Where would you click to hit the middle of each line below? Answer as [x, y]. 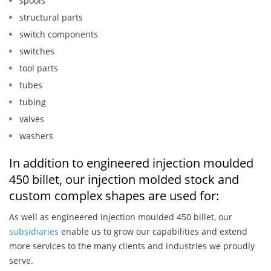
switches [37, 51]
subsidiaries [34, 232]
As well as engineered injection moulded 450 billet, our [121, 217]
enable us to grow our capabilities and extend [153, 232]
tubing [33, 102]
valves [32, 119]
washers [36, 136]
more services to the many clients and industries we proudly [132, 246]
